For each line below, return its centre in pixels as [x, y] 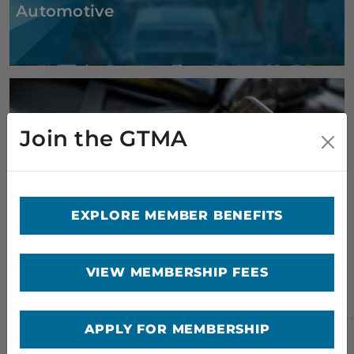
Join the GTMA [104, 138]
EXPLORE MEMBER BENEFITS [177, 215]
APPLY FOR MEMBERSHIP [177, 329]
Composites [65, 207]
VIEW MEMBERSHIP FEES [177, 272]
